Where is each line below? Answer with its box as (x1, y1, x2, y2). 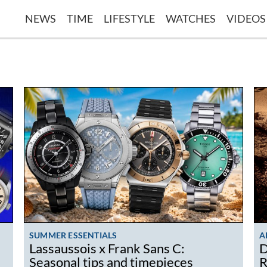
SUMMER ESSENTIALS (29, 229, 117, 240)
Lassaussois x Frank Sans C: (29, 240, 185, 256)
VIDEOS (226, 11, 266, 25)
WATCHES (166, 11, 216, 25)
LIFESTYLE (104, 11, 155, 25)
